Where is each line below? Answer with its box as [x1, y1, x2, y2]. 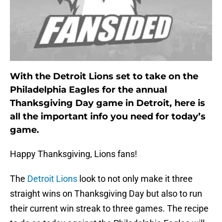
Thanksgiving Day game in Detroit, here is [10, 98, 205, 109]
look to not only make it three [77, 173, 193, 184]
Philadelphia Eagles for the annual [10, 84, 167, 96]
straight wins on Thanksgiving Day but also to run [10, 188, 202, 199]
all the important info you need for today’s [10, 111, 206, 122]
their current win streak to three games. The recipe [10, 203, 209, 214]
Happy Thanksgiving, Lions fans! [10, 149, 137, 160]
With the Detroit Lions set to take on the [10, 71, 198, 82]
